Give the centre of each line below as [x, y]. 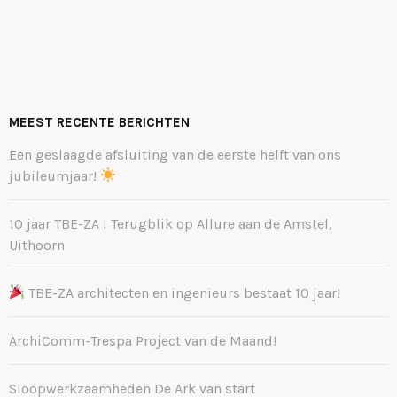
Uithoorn [37, 245]
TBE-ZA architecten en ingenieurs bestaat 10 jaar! [183, 292]
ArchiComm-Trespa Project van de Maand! [143, 340]
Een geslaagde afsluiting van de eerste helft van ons [175, 154]
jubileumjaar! [54, 175]
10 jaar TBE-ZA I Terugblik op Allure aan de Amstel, [171, 223]
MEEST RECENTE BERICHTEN [99, 122]
